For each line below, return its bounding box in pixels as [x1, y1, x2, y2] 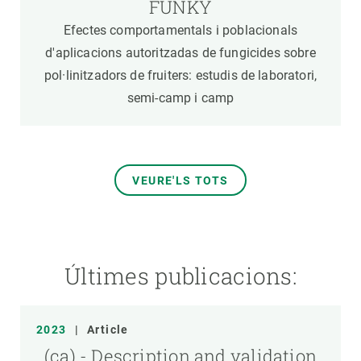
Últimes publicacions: [64, 261, 297, 291]
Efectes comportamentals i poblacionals [63, 23, 298, 38]
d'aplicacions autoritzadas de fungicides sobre [45, 45, 316, 60]
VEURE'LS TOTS [132, 174, 229, 187]
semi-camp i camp [127, 90, 234, 106]
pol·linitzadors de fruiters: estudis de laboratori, [44, 68, 317, 83]
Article [87, 323, 129, 336]
